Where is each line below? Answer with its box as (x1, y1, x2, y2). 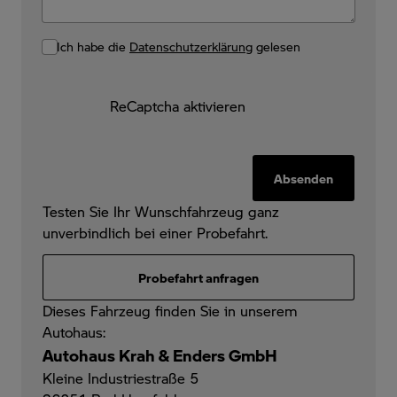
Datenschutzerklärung (129, 38, 253, 54)
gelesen (253, 38, 300, 54)
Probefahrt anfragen (137, 269, 259, 285)
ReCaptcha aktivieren (109, 96, 245, 115)
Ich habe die (57, 38, 129, 54)
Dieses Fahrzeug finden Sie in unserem (43, 300, 298, 320)
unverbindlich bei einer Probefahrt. (43, 222, 268, 242)
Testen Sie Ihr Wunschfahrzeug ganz (43, 201, 279, 221)
